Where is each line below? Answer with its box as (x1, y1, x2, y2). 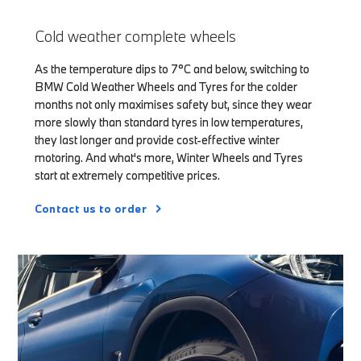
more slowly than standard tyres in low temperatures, (34, 114, 303, 131)
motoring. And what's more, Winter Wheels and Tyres (34, 150, 303, 166)
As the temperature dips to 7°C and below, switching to (34, 61, 309, 77)
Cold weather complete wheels (34, 27, 236, 47)
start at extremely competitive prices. (34, 168, 220, 184)
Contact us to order (34, 201, 147, 217)
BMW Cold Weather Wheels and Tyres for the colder (34, 79, 297, 95)
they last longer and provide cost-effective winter (34, 132, 280, 148)
